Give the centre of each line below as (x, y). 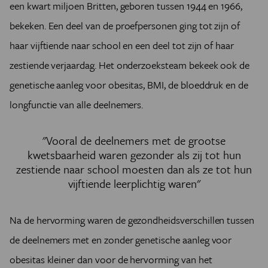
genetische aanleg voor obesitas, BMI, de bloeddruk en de (129, 85)
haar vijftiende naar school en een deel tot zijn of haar (122, 45)
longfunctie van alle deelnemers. (77, 104)
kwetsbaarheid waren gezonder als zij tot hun (134, 155)
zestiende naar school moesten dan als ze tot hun (134, 169)
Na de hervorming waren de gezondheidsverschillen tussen (132, 220)
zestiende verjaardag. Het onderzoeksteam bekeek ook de (130, 65)
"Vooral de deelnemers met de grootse (134, 140)
